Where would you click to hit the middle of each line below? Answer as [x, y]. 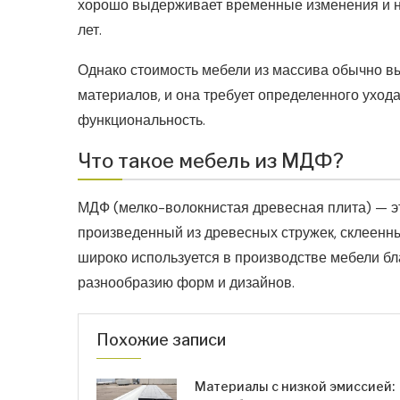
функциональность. [142, 121]
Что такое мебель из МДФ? [211, 161]
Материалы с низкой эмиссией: [295, 387]
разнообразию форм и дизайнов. [186, 283]
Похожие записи [161, 340]
